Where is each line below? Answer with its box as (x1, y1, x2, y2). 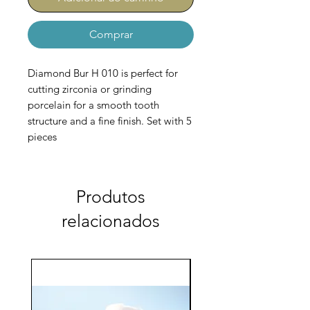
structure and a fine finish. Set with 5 (28, 114, 192, 128)
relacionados (62, 210, 160, 232)
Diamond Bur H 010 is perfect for (28, 66, 178, 80)
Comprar (89, 28, 133, 42)
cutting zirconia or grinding (28, 82, 152, 96)
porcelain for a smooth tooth (28, 98, 159, 112)
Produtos (76, 186, 145, 208)
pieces (28, 130, 57, 144)
